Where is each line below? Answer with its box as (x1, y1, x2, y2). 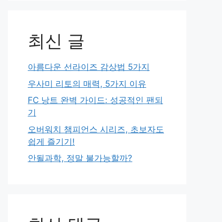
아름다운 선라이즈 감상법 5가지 (28, 62, 150, 72)
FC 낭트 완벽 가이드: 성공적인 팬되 (28, 95, 163, 105)
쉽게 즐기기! (28, 136, 75, 147)
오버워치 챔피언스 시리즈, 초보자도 (28, 124, 164, 134)
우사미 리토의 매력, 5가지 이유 (28, 78, 146, 89)
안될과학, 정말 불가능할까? (28, 153, 132, 163)
